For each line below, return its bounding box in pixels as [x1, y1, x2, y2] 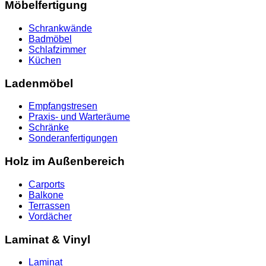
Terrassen [28, 200, 70, 211]
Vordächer [28, 211, 72, 221]
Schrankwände [28, 23, 92, 33]
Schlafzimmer [28, 45, 86, 55]
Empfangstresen [28, 101, 97, 112]
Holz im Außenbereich [5, 155, 125, 168]
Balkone [28, 189, 64, 200]
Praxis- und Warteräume [28, 112, 130, 122]
